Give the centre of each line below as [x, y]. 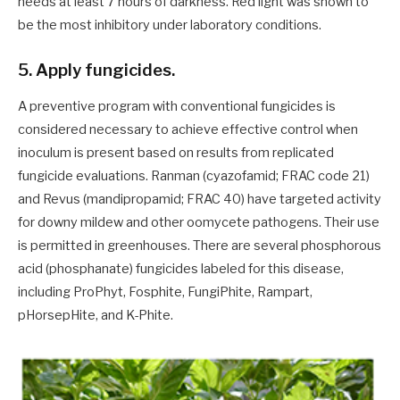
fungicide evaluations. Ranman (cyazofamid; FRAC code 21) [194, 176]
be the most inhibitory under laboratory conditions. [170, 25]
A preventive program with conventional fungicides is [177, 107]
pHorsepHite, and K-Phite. [96, 316]
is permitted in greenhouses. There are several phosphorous [200, 246]
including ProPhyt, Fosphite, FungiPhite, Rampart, [165, 292]
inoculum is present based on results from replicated [176, 153]
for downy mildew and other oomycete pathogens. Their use [199, 223]
